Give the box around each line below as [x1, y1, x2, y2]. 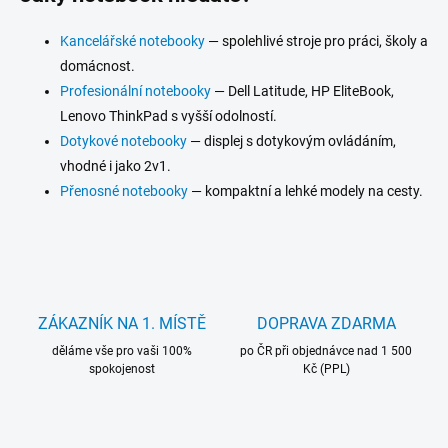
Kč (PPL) [302, 361, 350, 376]
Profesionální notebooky [60, 82, 211, 99]
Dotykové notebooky [60, 132, 187, 149]
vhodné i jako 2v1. [60, 157, 171, 174]
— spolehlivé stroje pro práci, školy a [205, 32, 428, 49]
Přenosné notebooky [60, 182, 188, 199]
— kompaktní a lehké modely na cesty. [188, 182, 423, 199]
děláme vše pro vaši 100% [52, 343, 192, 358]
